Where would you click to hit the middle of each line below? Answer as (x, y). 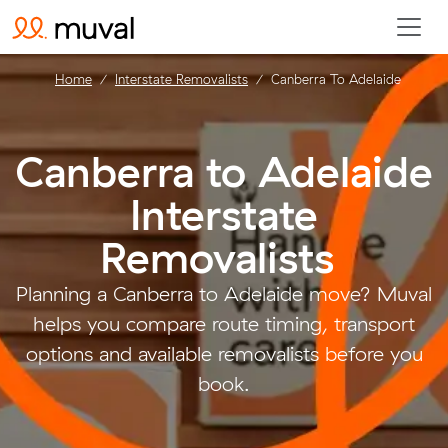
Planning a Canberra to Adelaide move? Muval (224, 293)
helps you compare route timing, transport (224, 323)
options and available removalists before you (224, 353)
